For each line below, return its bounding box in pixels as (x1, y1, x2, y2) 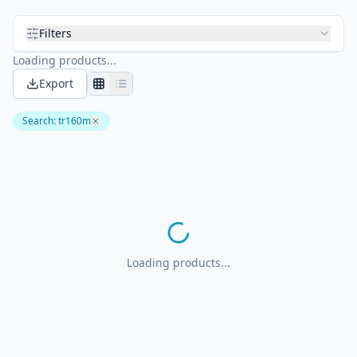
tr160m (58, 114, 91, 127)
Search (22, 114, 53, 127)
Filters (39, 25, 72, 41)
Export (39, 76, 73, 91)
